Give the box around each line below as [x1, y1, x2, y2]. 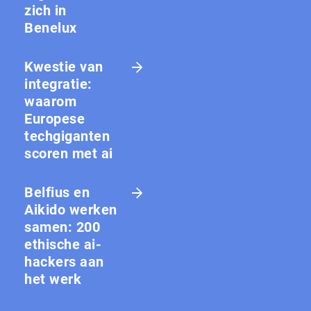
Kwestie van [24, 58, 103, 75]
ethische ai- [24, 235, 101, 253]
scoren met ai [24, 144, 113, 162]
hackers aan [24, 253, 104, 270]
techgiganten [24, 127, 110, 144]
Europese [24, 110, 85, 127]
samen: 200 [24, 218, 100, 235]
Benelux [24, 19, 77, 36]
